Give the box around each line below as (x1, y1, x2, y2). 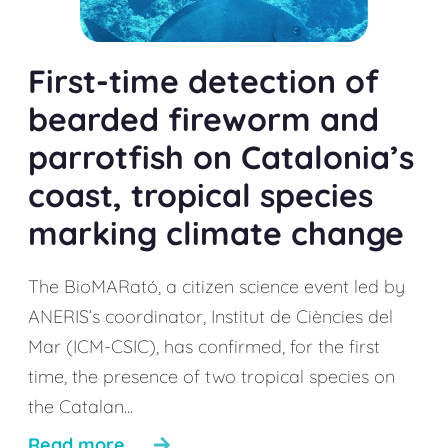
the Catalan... (28, 395, 133, 418)
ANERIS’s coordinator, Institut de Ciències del (28, 305, 393, 328)
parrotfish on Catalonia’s (28, 137, 414, 177)
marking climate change (28, 213, 404, 253)
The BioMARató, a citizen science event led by (28, 275, 405, 298)
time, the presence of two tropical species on (28, 365, 395, 388)
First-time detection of (28, 61, 379, 101)
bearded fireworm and (28, 99, 379, 139)
